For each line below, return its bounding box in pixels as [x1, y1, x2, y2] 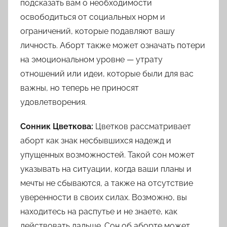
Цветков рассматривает [93, 122, 191, 132]
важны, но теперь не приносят [20, 83, 139, 93]
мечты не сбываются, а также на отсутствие [20, 178, 193, 188]
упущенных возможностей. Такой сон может [20, 150, 195, 160]
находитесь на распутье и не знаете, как [20, 207, 177, 217]
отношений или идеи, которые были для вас [20, 69, 194, 79]
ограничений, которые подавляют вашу [20, 26, 175, 36]
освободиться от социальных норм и [20, 12, 165, 22]
